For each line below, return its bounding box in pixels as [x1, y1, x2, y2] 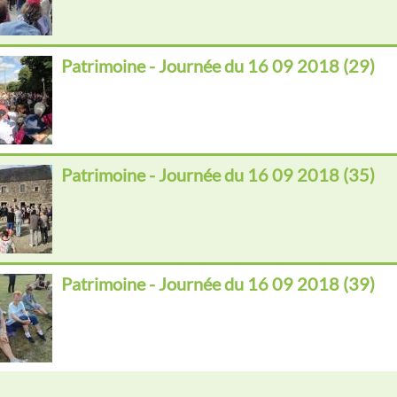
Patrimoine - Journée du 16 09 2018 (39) [61, 274, 375, 294]
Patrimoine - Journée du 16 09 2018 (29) [61, 56, 375, 76]
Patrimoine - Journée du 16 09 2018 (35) [61, 165, 375, 185]
